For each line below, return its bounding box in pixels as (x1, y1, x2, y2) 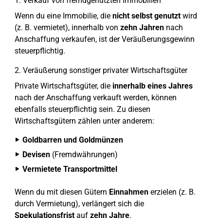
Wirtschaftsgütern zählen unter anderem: (15, 116, 154, 126)
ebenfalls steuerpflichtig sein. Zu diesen (15, 105, 150, 114)
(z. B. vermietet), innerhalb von (15, 23, 120, 32)
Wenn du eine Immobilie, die (15, 11, 112, 20)
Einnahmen (109, 187, 148, 197)
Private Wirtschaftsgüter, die (15, 81, 112, 91)
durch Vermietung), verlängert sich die (15, 199, 144, 208)
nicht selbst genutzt (112, 11, 181, 20)
